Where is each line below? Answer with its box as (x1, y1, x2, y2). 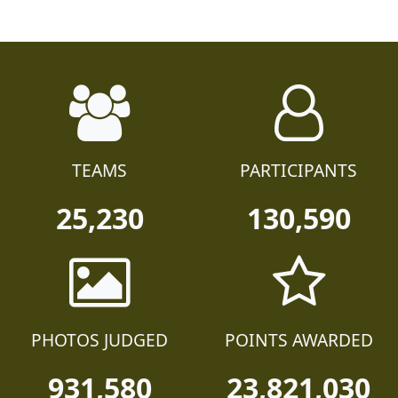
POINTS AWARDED (224, 356, 373, 381)
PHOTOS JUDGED (31, 356, 168, 381)
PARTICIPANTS (240, 187, 357, 211)
